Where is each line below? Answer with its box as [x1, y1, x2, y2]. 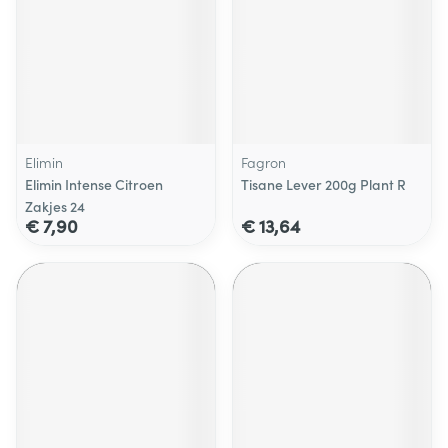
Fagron [241, 152, 286, 172]
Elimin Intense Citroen [25, 174, 163, 194]
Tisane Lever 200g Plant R [241, 174, 406, 194]
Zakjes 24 [25, 196, 85, 216]
